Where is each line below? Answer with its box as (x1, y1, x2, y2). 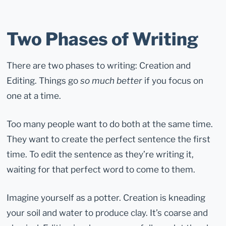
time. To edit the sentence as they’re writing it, (7, 149, 194, 160)
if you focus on (142, 75, 204, 86)
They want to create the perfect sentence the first (7, 134, 211, 145)
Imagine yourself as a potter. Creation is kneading (7, 192, 206, 203)
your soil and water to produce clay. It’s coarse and (7, 207, 208, 218)
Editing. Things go (7, 75, 81, 86)
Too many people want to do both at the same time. (7, 119, 213, 130)
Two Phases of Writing (7, 28, 199, 50)
